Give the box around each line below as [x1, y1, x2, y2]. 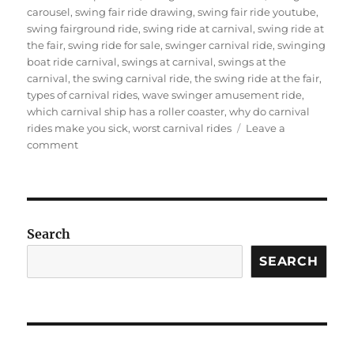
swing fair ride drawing [75, 6, 194, 19]
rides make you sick [27, 122, 129, 135]
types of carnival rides [27, 88, 138, 102]
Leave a [246, 122, 286, 135]
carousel [27, 6, 71, 19]
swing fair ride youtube [198, 6, 317, 19]
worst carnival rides [133, 122, 232, 135]
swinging [277, 39, 326, 52]
